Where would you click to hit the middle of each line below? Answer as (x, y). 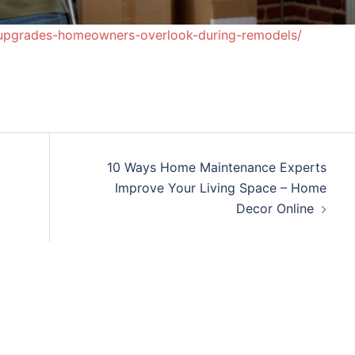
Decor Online (275, 208)
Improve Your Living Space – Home (220, 188)
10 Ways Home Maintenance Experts (216, 167)
